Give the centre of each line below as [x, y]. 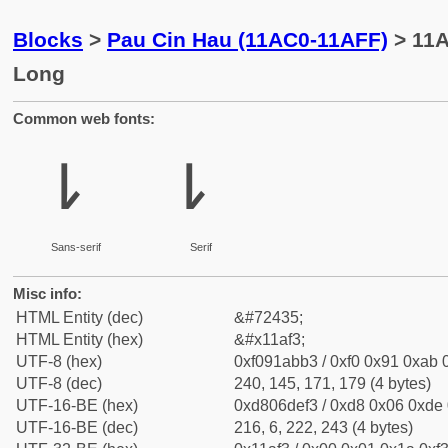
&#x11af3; [269, 339]
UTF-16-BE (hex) [77, 405]
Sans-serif [75, 247]
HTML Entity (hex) [79, 339]
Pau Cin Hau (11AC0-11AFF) [247, 39]
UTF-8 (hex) [59, 361]
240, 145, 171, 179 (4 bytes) [332, 383]
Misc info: [47, 293]
